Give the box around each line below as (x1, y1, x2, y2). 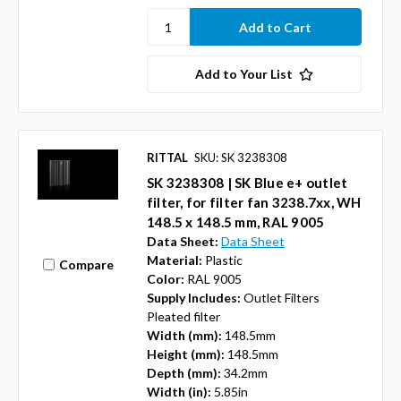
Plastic (204, 252, 243, 269)
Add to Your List (194, 66, 293, 82)
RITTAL (146, 150, 188, 166)
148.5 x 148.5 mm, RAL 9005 (146, 214, 325, 231)
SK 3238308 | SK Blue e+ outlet (146, 175, 348, 192)
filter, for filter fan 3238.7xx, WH (146, 194, 362, 211)
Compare (58, 256, 114, 272)
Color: (146, 271, 184, 287)
